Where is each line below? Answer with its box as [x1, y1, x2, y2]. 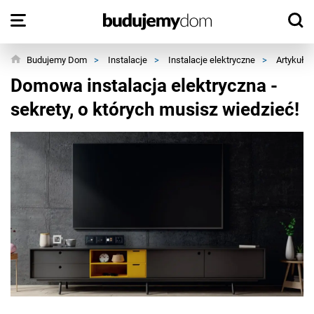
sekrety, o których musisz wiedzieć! [11, 99, 299, 120]
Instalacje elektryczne [168, 55, 255, 65]
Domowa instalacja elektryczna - [11, 75, 278, 96]
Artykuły [276, 55, 308, 65]
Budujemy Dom [27, 55, 87, 65]
